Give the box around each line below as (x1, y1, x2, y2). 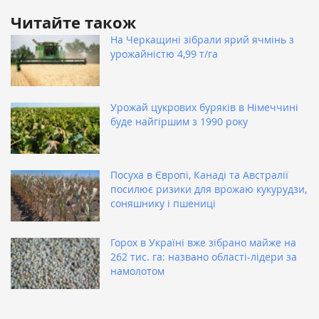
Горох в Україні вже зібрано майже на (110, 236, 296, 250)
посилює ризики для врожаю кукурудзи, (110, 182, 307, 197)
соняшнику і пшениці (110, 197, 216, 211)
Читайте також (11, 11, 136, 34)
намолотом (110, 264, 164, 278)
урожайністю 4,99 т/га (110, 47, 218, 61)
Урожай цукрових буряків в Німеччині (110, 100, 298, 115)
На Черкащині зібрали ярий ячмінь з (110, 33, 294, 47)
